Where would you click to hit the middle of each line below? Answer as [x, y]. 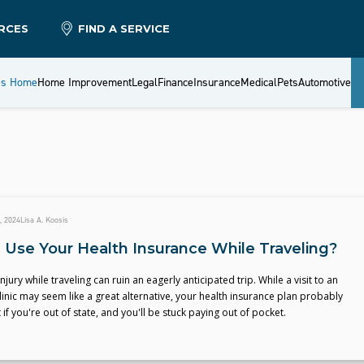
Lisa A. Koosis [44, 220]
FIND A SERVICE [124, 28]
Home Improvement [84, 82]
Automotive [324, 82]
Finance [175, 82]
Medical [258, 82]
